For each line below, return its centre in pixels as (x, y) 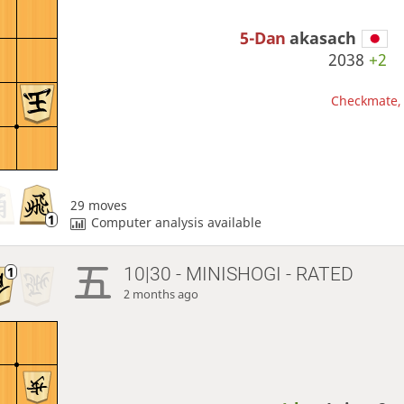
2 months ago (161, 294)
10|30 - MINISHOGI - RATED (239, 274)
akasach (323, 37)
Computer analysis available (177, 223)
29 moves (98, 206)
